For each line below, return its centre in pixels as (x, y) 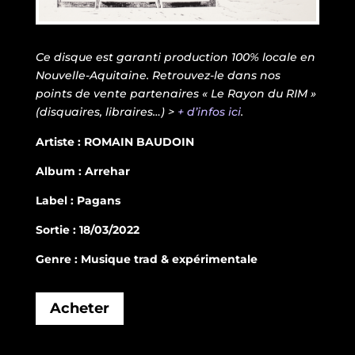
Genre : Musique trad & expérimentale (146, 259)
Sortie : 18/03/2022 (87, 229)
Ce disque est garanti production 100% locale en (175, 57)
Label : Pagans (78, 200)
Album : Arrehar (82, 171)
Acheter (79, 309)
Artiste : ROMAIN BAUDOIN (115, 141)
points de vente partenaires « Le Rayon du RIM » (176, 93)
